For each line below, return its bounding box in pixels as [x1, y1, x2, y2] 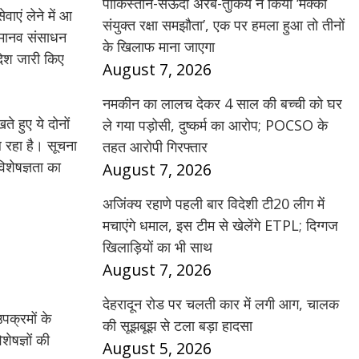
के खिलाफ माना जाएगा [103, 37, 215, 56]
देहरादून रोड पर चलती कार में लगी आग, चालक [103, 294, 339, 313]
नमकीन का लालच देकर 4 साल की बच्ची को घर [103, 94, 342, 113]
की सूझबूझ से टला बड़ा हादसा [103, 316, 252, 335]
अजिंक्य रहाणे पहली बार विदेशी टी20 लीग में [103, 194, 325, 213]
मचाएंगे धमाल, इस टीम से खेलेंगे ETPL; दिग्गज [103, 216, 338, 235]
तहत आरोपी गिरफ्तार [103, 137, 208, 156]
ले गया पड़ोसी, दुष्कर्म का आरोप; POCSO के [103, 115, 328, 135]
